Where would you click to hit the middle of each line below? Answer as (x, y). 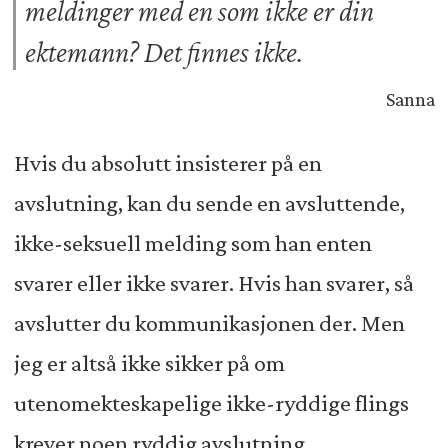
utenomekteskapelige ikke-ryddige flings (211, 403)
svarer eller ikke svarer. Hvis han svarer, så (213, 283)
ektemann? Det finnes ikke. (164, 51)
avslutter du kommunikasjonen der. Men (209, 323)
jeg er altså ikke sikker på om (149, 363)
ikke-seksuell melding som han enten (192, 243)
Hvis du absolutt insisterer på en (167, 163)
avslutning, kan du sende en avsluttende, (209, 203)
